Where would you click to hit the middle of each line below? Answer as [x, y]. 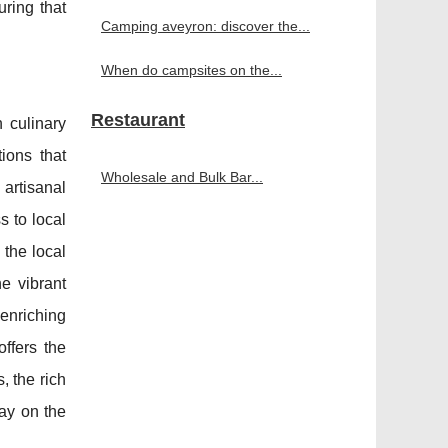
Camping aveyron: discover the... [205, 26]
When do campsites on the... [191, 70]
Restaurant [138, 120]
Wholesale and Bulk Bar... [182, 177]
